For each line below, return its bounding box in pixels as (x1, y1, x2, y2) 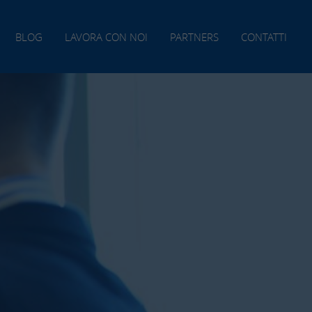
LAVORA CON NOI (65, 29, 148, 44)
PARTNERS (170, 29, 219, 44)
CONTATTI (241, 29, 287, 44)
